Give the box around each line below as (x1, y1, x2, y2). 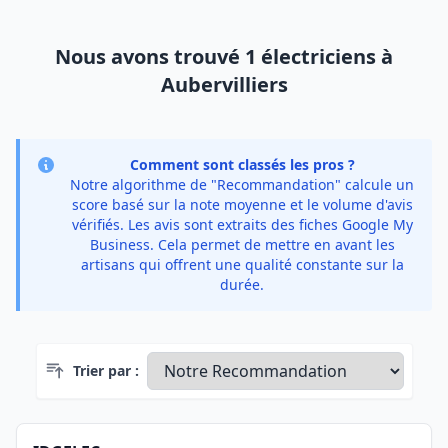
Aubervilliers (160, 71, 288, 98)
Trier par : (72, 361, 139, 380)
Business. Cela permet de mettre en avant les (89, 235, 395, 254)
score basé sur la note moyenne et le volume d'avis (71, 195, 413, 214)
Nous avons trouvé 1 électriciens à (55, 43, 393, 70)
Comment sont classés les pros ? (129, 155, 355, 174)
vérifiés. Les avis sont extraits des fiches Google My (71, 215, 413, 234)
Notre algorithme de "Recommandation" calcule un (70, 175, 414, 194)
